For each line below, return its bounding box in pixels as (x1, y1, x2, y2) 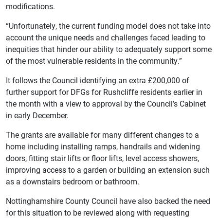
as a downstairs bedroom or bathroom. (6, 176, 139, 186)
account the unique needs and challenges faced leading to (6, 32, 205, 42)
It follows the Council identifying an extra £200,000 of (6, 74, 189, 85)
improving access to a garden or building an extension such (6, 164, 210, 175)
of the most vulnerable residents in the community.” (6, 55, 182, 66)
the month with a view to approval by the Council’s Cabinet (6, 98, 206, 109)
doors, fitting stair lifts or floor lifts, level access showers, (6, 152, 199, 163)
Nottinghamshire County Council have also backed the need (6, 195, 210, 206)
